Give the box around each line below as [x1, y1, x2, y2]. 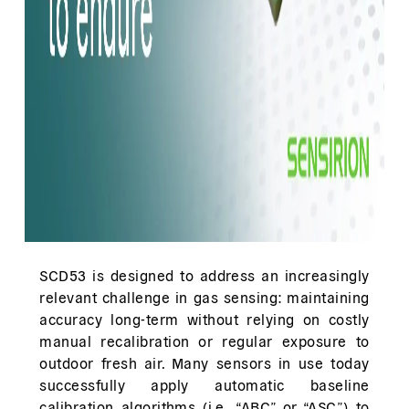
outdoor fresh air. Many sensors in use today [39, 353, 370, 372]
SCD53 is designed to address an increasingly [39, 266, 370, 285]
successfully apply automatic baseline [39, 375, 370, 394]
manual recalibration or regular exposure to [39, 331, 370, 351]
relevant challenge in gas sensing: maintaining [39, 288, 370, 307]
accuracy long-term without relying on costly [39, 309, 370, 329]
